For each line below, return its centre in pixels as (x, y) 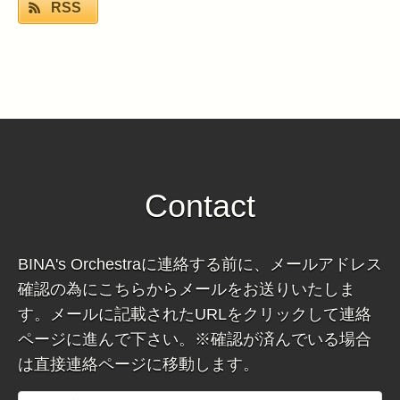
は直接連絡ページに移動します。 (138, 365)
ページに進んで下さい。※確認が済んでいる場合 (195, 340)
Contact (200, 206)
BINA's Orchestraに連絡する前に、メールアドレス (200, 265)
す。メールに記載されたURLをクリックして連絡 (195, 315)
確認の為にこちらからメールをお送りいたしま (187, 290)
